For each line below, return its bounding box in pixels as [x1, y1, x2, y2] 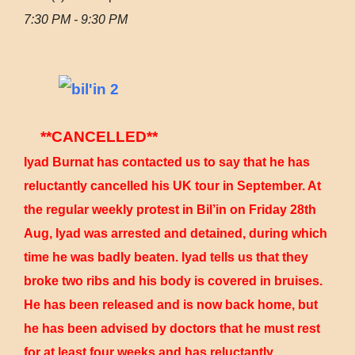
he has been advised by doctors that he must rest [24, 322, 320, 335]
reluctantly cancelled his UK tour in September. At [24, 179, 321, 193]
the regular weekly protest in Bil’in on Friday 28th [24, 203, 316, 216]
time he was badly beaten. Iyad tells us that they [24, 250, 308, 264]
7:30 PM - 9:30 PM [24, 13, 128, 26]
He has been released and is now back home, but [24, 298, 318, 311]
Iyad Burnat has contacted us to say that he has [24, 155, 310, 169]
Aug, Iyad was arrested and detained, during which [24, 227, 327, 240]
